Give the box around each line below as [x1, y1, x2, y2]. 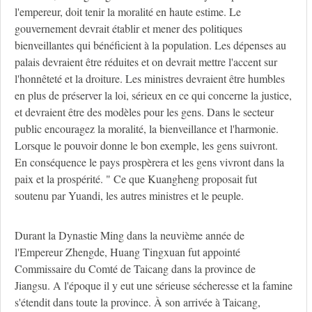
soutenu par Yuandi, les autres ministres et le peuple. [15, 188, 244, 203]
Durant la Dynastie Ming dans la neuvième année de [15, 228, 244, 243]
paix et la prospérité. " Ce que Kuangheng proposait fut [15, 171, 257, 187]
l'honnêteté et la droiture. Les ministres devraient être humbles [15, 71, 285, 86]
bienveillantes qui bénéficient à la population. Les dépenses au [15, 38, 286, 53]
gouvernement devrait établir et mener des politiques [15, 21, 242, 36]
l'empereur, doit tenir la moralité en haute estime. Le [15, 4, 241, 19]
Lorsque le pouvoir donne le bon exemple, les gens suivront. [15, 138, 278, 153]
